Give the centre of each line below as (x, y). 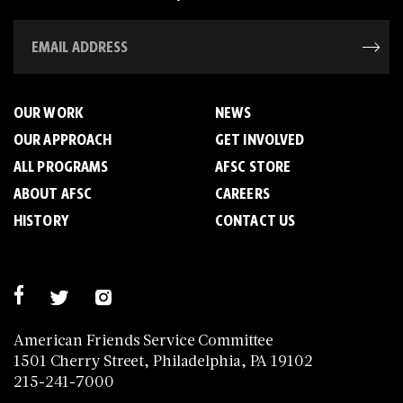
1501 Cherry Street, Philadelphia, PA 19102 (163, 359)
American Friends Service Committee (143, 339)
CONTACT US (255, 220)
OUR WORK (49, 112)
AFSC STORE (253, 166)
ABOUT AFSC (53, 193)
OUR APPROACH (63, 139)
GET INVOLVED (260, 139)
